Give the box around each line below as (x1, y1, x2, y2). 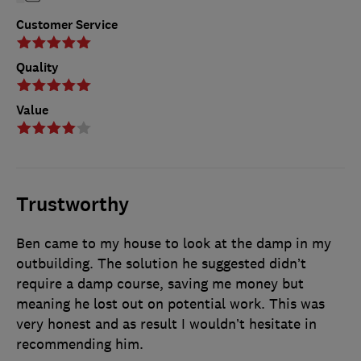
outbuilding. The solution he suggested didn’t (16, 254, 306, 272)
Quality (16, 58, 59, 76)
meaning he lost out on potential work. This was (16, 294, 325, 313)
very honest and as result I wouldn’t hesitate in (16, 314, 317, 333)
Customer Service (16, 15, 118, 33)
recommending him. (16, 334, 143, 353)
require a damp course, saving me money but (16, 274, 304, 293)
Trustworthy (16, 191, 129, 218)
